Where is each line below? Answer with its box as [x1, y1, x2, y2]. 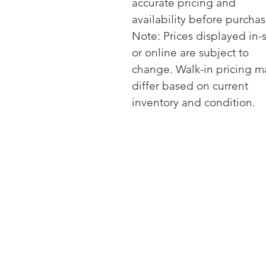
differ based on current [132, 79, 248, 93]
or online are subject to [132, 46, 249, 59]
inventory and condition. [132, 96, 255, 109]
